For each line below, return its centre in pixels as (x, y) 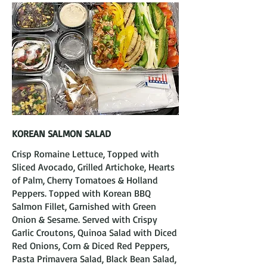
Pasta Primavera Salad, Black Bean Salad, (94, 259)
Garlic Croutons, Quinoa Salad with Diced (94, 232)
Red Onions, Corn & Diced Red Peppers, (91, 246)
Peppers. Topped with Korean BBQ (81, 193)
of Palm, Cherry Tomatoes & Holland (85, 180)
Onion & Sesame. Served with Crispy (85, 219)
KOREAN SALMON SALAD (61, 133)
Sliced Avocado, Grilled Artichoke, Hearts (93, 167)
